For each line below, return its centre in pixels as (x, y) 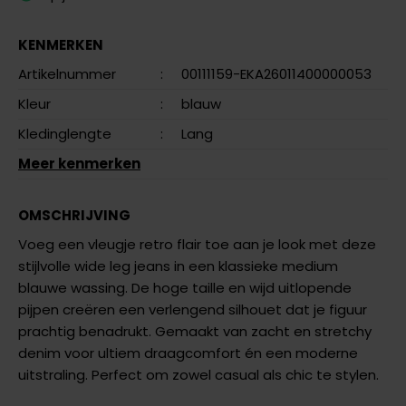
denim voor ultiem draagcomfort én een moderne (188, 353)
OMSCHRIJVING (74, 215)
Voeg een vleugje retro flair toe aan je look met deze (197, 244)
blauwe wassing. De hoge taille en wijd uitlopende (185, 288)
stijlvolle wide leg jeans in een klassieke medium (178, 266)
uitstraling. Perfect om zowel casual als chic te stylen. (198, 375)
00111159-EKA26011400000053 (276, 74)
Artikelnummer (67, 74)
